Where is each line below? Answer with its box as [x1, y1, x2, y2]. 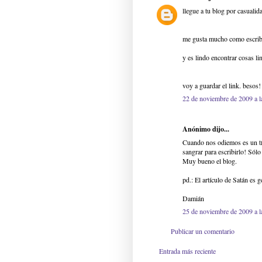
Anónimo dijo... [182, 124, 229, 135]
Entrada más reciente [159, 246, 216, 256]
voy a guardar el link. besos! [182, 81, 261, 91]
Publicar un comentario [171, 226, 235, 236]
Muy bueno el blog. [182, 156, 237, 166]
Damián [182, 194, 204, 204]
